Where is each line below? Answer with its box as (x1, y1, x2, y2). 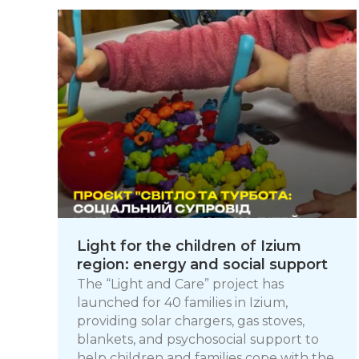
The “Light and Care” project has (77, 276, 284, 292)
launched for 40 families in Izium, (77, 294, 288, 310)
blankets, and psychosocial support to (77, 331, 319, 347)
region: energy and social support (77, 256, 328, 273)
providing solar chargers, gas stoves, (77, 313, 305, 329)
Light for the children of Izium (77, 237, 301, 255)
